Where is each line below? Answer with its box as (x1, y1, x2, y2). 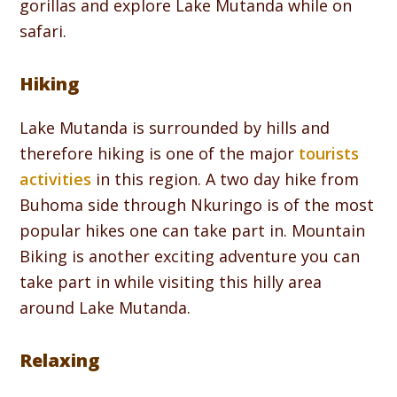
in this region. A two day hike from (91, 167, 360, 190)
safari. (19, 19, 67, 42)
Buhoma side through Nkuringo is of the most (19, 193, 375, 215)
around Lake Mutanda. (19, 296, 191, 318)
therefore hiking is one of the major (19, 142, 300, 164)
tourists (299, 142, 360, 164)
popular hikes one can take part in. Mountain (19, 219, 366, 241)
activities (19, 167, 92, 190)
